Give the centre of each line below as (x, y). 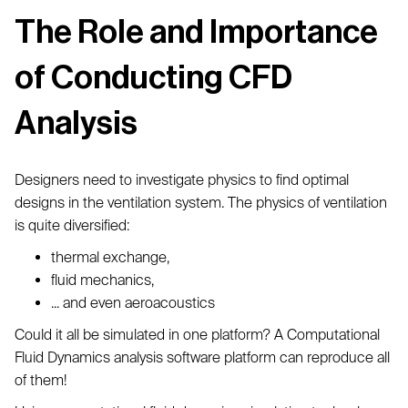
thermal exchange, (110, 257)
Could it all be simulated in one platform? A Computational (197, 334)
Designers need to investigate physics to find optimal (182, 179)
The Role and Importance (196, 33)
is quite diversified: (72, 225)
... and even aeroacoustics (133, 302)
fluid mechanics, (102, 280)
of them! (41, 380)
